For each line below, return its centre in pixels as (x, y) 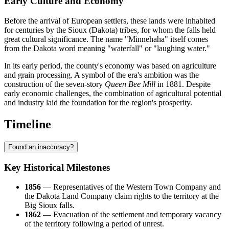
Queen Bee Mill (130, 84)
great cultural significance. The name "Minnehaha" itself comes (106, 39)
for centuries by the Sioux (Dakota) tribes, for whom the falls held (110, 30)
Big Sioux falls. (50, 205)
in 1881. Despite (183, 84)
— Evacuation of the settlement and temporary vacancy (131, 215)
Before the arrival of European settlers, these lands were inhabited (110, 21)
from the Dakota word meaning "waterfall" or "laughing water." (107, 49)
